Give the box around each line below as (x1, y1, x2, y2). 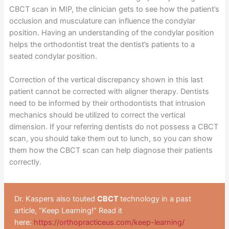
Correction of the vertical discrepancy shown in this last (9, 75, 203, 85)
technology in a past (120, 194, 191, 203)
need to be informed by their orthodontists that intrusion (9, 99, 205, 108)
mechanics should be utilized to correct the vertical (9, 110, 185, 120)
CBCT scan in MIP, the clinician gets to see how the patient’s (9, 5, 219, 14)
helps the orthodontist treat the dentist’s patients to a (9, 40, 195, 50)
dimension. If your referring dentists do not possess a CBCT (9, 122, 218, 132)
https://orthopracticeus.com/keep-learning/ (33, 217, 185, 227)
